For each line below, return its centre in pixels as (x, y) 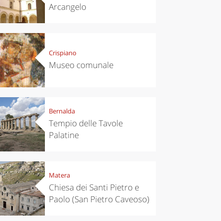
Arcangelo (67, 7)
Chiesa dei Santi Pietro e (94, 187)
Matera (59, 175)
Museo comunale (81, 65)
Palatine (64, 135)
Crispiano (62, 53)
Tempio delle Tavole (86, 123)
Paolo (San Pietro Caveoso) (99, 199)
